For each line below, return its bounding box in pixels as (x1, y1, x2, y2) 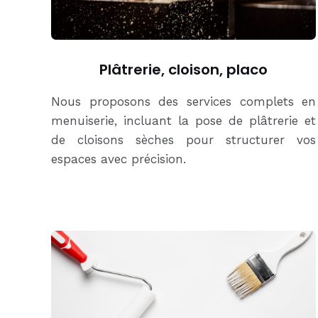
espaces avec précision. (51, 152, 190, 167)
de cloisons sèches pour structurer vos (51, 133, 317, 148)
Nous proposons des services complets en (51, 94, 317, 109)
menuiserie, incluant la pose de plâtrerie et (51, 114, 317, 128)
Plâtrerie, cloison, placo (99, 60, 268, 80)
